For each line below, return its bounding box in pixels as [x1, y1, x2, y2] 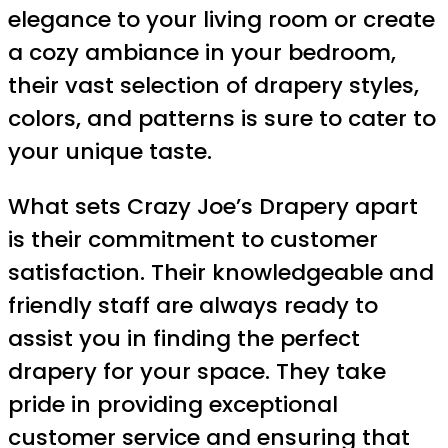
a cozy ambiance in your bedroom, [8, 37, 396, 69]
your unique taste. [8, 136, 212, 168]
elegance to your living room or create [8, 4, 435, 36]
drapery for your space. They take [8, 356, 386, 388]
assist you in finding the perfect [8, 323, 360, 355]
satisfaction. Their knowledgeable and [8, 257, 434, 289]
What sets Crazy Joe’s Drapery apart [8, 191, 418, 223]
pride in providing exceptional [8, 389, 338, 421]
